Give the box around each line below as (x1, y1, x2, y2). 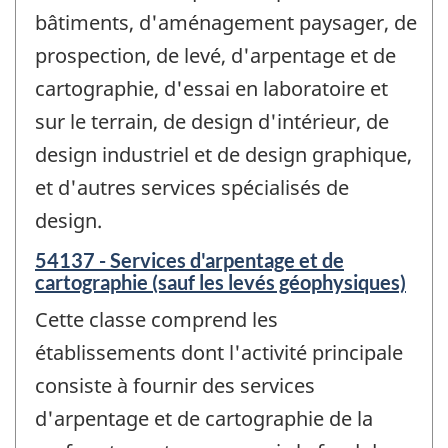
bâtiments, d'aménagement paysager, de (35, 9, 417, 37)
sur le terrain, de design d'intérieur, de (35, 108, 389, 136)
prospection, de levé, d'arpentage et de (35, 42, 396, 70)
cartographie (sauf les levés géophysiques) (35, 269, 406, 294)
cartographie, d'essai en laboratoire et (35, 75, 388, 103)
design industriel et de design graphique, (35, 141, 412, 169)
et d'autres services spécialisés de (35, 174, 349, 202)
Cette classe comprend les (35, 305, 278, 333)
